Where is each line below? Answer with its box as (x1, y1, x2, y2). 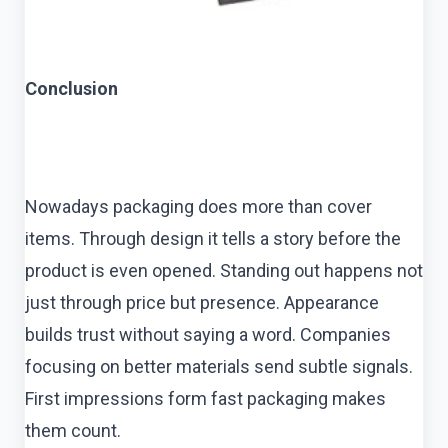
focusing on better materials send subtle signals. (25, 356, 413, 378)
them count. (25, 420, 121, 442)
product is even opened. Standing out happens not (25, 260, 423, 282)
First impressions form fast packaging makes (25, 388, 386, 410)
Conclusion (25, 78, 118, 100)
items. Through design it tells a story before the (25, 228, 401, 250)
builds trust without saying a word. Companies (25, 324, 391, 346)
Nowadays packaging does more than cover (25, 196, 372, 218)
